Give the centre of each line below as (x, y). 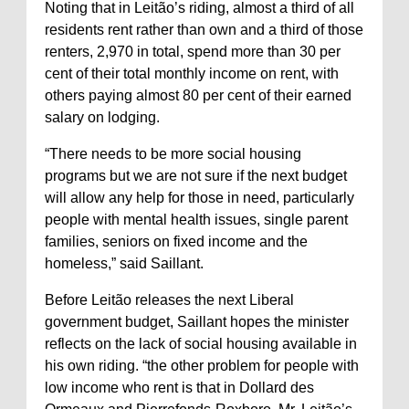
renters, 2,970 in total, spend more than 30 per (193, 52)
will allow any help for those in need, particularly (199, 198)
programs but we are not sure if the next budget (196, 176)
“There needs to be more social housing (173, 154)
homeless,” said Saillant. (124, 263)
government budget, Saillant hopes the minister (197, 322)
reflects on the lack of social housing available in (201, 344)
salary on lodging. (102, 117)
